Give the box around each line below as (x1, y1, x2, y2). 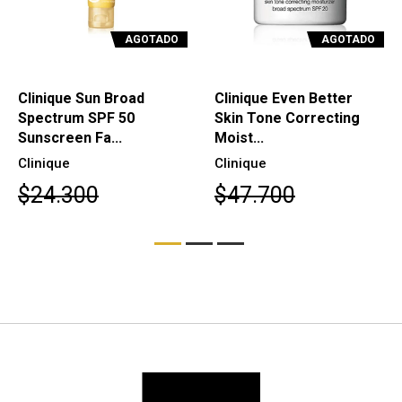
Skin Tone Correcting (214, 109, 360, 127)
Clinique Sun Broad (18, 89, 144, 107)
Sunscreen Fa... (18, 128, 122, 146)
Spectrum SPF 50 (18, 109, 135, 127)
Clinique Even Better (214, 89, 353, 107)
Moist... (214, 128, 264, 146)
